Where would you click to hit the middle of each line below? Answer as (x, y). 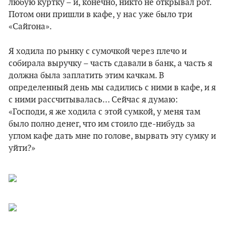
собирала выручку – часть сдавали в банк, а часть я (110, 64)
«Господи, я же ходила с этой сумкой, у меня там (104, 112)
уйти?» (22, 148)
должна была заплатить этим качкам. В (86, 76)
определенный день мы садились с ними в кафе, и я (112, 88)
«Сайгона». (30, 27)
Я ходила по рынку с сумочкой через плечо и (98, 51)
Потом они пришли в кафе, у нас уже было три (100, 15)
